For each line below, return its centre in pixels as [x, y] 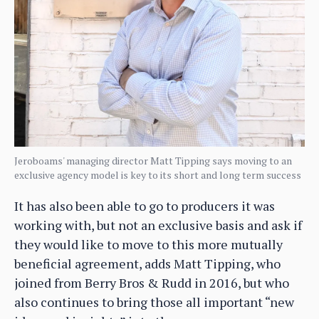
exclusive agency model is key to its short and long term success [158, 175]
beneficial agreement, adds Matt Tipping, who [147, 264]
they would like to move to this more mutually [148, 245]
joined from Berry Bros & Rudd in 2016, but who [152, 283]
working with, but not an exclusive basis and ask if [158, 225]
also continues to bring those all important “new [154, 302]
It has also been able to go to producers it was [145, 206]
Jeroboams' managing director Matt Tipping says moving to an [153, 161]
